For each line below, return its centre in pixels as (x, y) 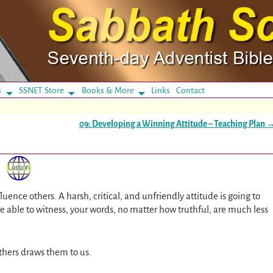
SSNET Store (41, 90)
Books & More (108, 90)
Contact (191, 90)
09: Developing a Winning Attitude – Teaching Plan (172, 124)
